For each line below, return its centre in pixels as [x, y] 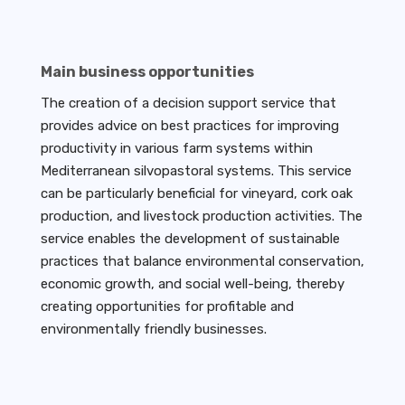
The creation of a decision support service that [188, 104]
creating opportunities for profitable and [167, 307]
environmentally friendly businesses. [153, 330]
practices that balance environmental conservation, [202, 262]
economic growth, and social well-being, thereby [192, 284]
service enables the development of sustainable [190, 239]
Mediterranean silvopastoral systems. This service [196, 171]
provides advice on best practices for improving [189, 126]
